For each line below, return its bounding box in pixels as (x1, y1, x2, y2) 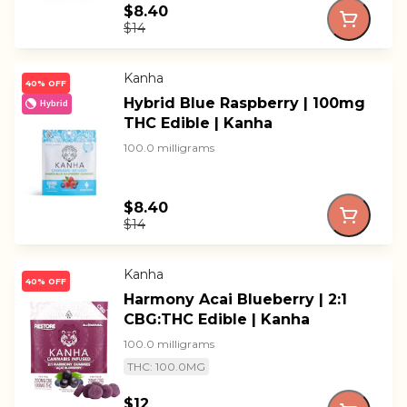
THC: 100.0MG (127, 360, 205, 374)
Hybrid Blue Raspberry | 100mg (124, 94, 365, 113)
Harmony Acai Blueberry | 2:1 (124, 291, 347, 309)
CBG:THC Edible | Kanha (124, 311, 310, 329)
